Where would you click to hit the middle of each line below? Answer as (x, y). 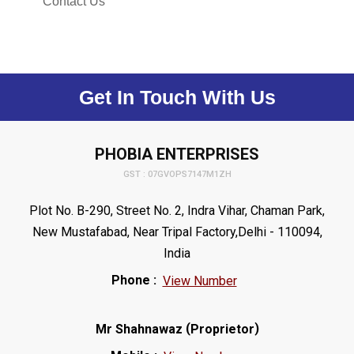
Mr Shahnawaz (139, 330)
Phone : (134, 280)
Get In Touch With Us (177, 97)
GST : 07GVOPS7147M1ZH (177, 175)
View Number (200, 281)
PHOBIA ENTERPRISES (177, 154)
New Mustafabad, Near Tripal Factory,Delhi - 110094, (177, 232)
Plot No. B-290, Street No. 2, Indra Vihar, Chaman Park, (177, 210)
